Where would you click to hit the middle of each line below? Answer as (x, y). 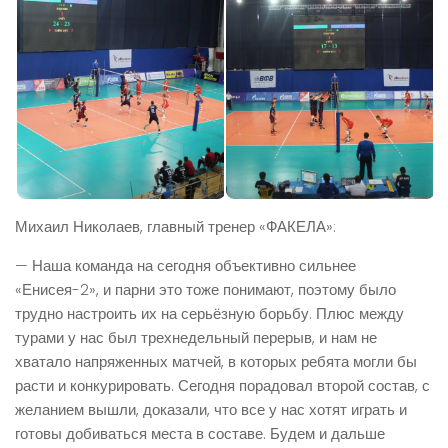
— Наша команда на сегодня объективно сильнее (185, 266)
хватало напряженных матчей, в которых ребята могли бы (216, 362)
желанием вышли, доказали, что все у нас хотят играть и (211, 410)
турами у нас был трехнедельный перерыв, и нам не (196, 338)
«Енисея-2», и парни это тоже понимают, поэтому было (205, 290)
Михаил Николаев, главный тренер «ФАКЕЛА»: (175, 227)
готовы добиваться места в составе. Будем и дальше (200, 434)
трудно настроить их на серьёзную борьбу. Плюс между (209, 314)
